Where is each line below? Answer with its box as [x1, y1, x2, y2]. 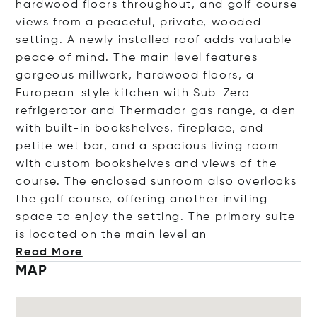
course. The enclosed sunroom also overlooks [16, 176, 297, 188]
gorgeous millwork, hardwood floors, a [16, 70, 255, 81]
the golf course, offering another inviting [16, 194, 268, 205]
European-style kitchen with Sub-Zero [16, 88, 251, 99]
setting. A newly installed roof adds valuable [16, 35, 292, 46]
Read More [16, 247, 83, 258]
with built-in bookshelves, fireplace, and [16, 123, 265, 134]
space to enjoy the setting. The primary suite [16, 212, 296, 223]
